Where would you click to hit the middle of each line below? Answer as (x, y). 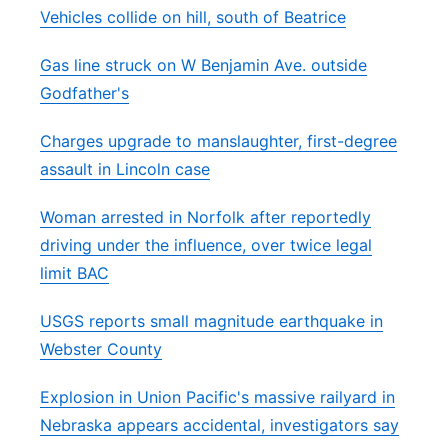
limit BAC (74, 273)
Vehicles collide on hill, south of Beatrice (193, 17)
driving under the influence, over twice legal (206, 245)
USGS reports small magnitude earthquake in (211, 321)
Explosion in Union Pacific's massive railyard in (217, 397)
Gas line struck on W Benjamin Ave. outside (203, 65)
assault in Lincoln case (125, 169)
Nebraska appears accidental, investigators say (219, 425)
